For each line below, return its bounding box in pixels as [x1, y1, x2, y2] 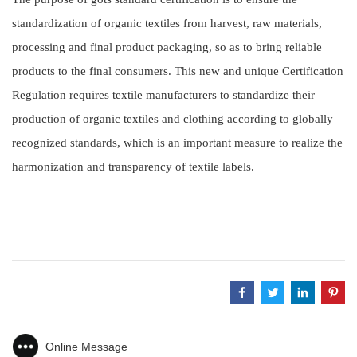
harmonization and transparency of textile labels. [12, 160, 254, 173]
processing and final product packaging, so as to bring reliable [12, 41, 322, 53]
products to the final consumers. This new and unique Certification [12, 65, 343, 77]
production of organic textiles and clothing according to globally [12, 112, 333, 125]
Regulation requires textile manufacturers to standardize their [12, 88, 315, 101]
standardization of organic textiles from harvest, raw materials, [12, 17, 322, 29]
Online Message [45, 340, 127, 353]
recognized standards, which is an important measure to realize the [12, 136, 343, 149]
